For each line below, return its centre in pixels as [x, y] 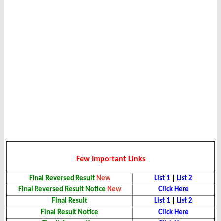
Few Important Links [110, 160]
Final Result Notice [70, 213]
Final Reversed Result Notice [62, 190]
